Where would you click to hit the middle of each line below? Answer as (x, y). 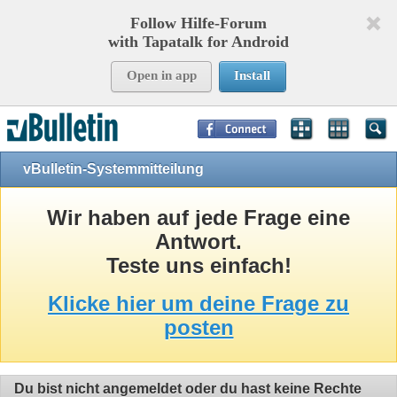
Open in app (161, 75)
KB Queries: (323, 114)
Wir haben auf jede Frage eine (198, 218)
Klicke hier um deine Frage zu (198, 304)
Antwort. (198, 242)
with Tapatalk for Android (198, 42)
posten (198, 328)
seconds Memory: (175, 114)
